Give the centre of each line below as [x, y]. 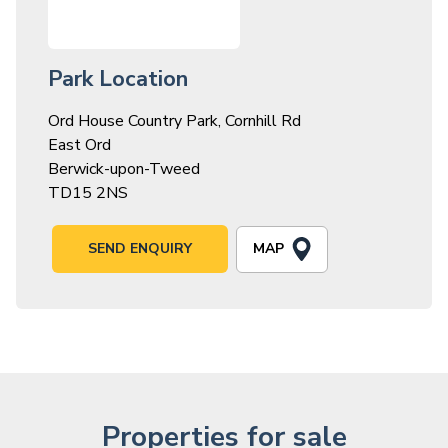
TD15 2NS [88, 193]
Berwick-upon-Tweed [124, 169]
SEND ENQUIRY [140, 249]
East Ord [79, 145]
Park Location [118, 79]
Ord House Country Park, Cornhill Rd [174, 121]
